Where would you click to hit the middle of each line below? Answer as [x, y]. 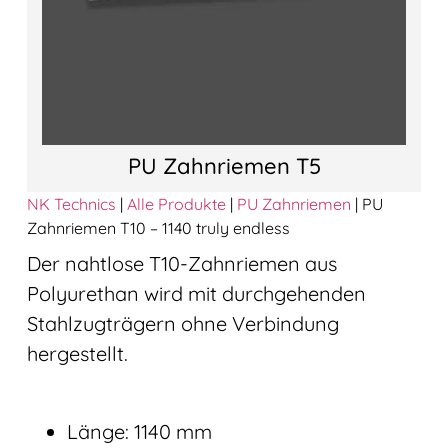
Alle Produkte [176, 203]
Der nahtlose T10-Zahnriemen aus [181, 263]
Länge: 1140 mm [139, 431]
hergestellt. [77, 353]
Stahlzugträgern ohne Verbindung [182, 323]
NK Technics [71, 203]
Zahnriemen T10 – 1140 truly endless [158, 227]
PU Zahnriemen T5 [224, 165]
